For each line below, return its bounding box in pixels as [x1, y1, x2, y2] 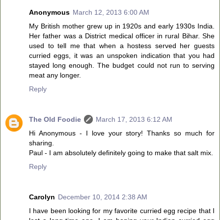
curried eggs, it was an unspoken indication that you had [29, 52, 215, 60]
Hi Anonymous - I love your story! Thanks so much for [29, 129, 215, 137]
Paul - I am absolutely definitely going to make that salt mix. [29, 149, 213, 157]
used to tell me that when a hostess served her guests [29, 42, 215, 50]
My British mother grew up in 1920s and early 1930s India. [29, 22, 215, 30]
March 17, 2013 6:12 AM [96, 115, 172, 124]
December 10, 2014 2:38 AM [58, 193, 147, 201]
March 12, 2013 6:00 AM [73, 8, 149, 17]
